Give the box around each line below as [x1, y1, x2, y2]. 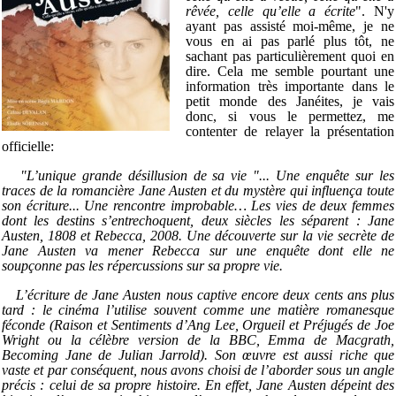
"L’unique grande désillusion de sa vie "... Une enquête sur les [2, 168, 394, 184]
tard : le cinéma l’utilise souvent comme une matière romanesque [2, 302, 394, 318]
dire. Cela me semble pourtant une [186, 64, 394, 80]
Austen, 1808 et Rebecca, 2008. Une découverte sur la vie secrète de [2, 228, 394, 244]
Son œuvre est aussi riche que [214, 347, 394, 363]
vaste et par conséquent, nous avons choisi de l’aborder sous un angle [2, 362, 394, 378]
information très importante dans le [186, 79, 394, 95]
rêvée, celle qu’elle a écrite [186, 4, 356, 19]
